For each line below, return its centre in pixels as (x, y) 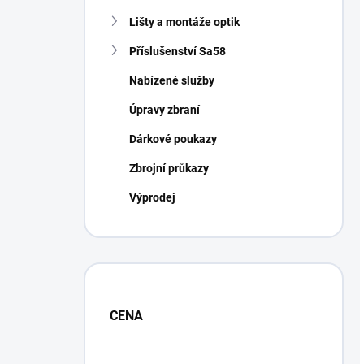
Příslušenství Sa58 (178, 51)
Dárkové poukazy (173, 139)
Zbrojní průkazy (169, 168)
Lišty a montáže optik (184, 22)
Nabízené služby (172, 80)
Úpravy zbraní (165, 110)
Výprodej (152, 197)
